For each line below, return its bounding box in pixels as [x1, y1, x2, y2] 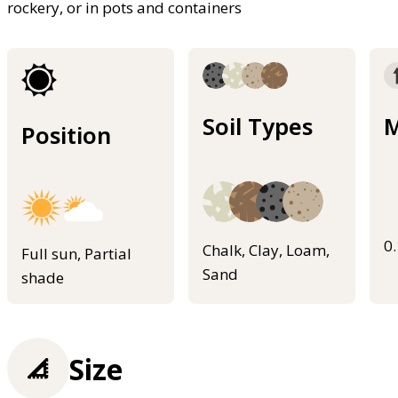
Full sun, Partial [21, 243, 131, 264]
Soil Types [203, 110, 313, 141]
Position [21, 119, 111, 150]
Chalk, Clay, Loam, [203, 240, 330, 261]
